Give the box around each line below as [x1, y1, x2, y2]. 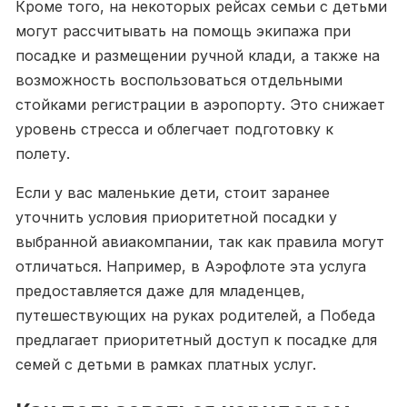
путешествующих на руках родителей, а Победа [15, 306, 375, 324]
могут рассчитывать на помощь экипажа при [15, 22, 351, 40]
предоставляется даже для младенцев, [15, 282, 305, 300]
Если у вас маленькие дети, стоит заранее [15, 184, 330, 202]
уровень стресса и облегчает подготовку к [15, 120, 333, 138]
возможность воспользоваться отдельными [15, 71, 342, 89]
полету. [15, 144, 70, 163]
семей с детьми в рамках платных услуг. [15, 355, 316, 373]
